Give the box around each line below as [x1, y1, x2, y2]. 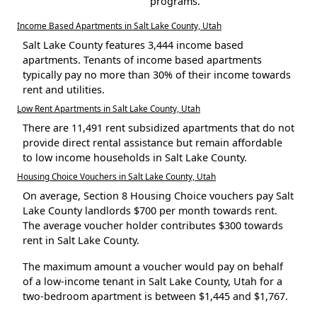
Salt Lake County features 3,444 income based [23, 38, 243, 52]
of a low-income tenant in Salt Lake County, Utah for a [23, 274, 282, 288]
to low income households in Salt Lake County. [23, 150, 247, 164]
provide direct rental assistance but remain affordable [23, 135, 282, 149]
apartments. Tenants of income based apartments [23, 52, 262, 67]
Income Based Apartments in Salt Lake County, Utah [17, 19, 221, 31]
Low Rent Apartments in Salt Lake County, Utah [17, 102, 200, 114]
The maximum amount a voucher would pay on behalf [23, 259, 283, 273]
